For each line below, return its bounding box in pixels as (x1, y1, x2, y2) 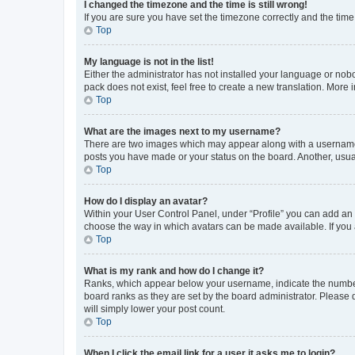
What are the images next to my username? (84, 125, 281, 137)
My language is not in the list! (84, 55, 214, 67)
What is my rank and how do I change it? (84, 265, 264, 277)
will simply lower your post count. (84, 303, 225, 315)
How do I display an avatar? (84, 195, 208, 207)
